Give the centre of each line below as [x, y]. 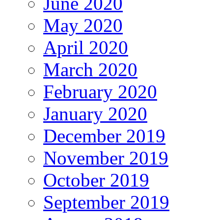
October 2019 [96, 180]
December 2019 [104, 136]
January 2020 [95, 114]
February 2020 [100, 92]
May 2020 [83, 26]
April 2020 [86, 48]
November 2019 [106, 158]
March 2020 [90, 70]
